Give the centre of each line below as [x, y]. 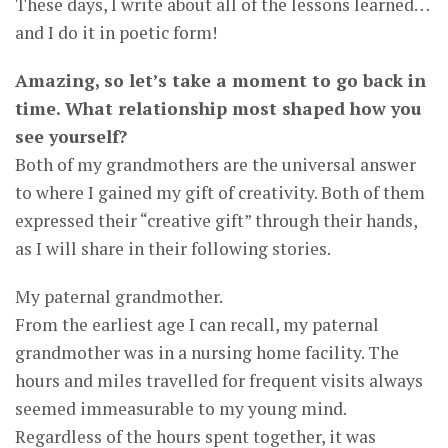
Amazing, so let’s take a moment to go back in [220, 81]
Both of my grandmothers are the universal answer [215, 165]
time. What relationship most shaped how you [218, 109]
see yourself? [71, 137]
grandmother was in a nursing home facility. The [207, 353]
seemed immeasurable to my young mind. [180, 409]
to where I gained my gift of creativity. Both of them [220, 193]
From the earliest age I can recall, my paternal [197, 325]
